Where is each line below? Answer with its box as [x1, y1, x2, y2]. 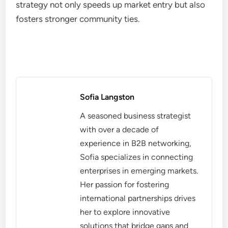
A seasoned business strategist [80, 110, 191, 121]
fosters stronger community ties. [16, 13, 140, 24]
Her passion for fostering [80, 179, 169, 189]
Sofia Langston [80, 92, 135, 102]
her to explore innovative [80, 207, 170, 217]
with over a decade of [80, 124, 159, 134]
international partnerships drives [80, 193, 196, 203]
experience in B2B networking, [80, 138, 192, 148]
